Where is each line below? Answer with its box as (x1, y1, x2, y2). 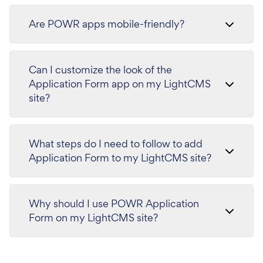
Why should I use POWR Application (29, 197, 199, 210)
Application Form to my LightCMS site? (29, 151, 211, 164)
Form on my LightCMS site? (29, 211, 158, 224)
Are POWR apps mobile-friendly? (29, 17, 184, 31)
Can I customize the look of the (29, 63, 172, 76)
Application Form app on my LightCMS (29, 77, 211, 90)
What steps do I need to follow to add (29, 137, 203, 150)
